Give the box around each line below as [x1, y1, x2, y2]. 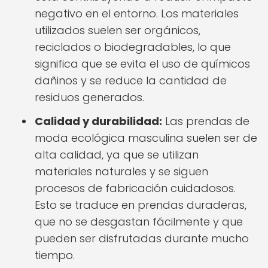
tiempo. [35, 248, 75, 263]
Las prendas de [162, 114, 249, 129]
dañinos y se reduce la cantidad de [35, 73, 227, 88]
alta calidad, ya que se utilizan [35, 147, 199, 162]
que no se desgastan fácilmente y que [35, 214, 243, 229]
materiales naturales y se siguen [35, 164, 208, 179]
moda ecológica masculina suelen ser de [35, 130, 257, 145]
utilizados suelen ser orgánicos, [35, 23, 200, 38]
